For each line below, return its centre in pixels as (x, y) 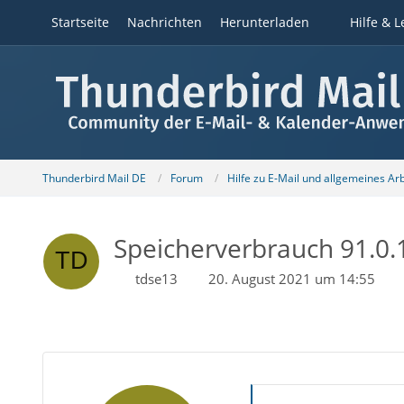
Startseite (80, 22)
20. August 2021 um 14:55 (291, 279)
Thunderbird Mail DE (94, 178)
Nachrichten (164, 22)
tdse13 (156, 279)
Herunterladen (264, 22)
